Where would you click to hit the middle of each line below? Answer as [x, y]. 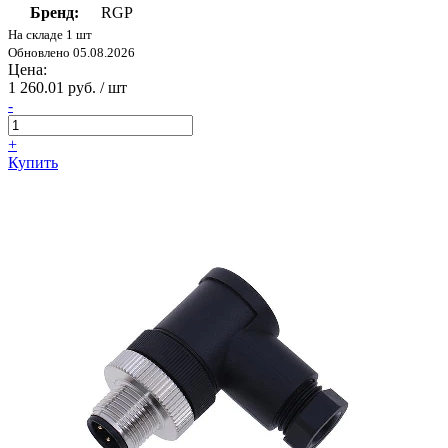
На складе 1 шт [50, 35]
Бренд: [54, 13]
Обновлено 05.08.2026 [71, 53]
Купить [33, 163]
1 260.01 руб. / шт [67, 88]
